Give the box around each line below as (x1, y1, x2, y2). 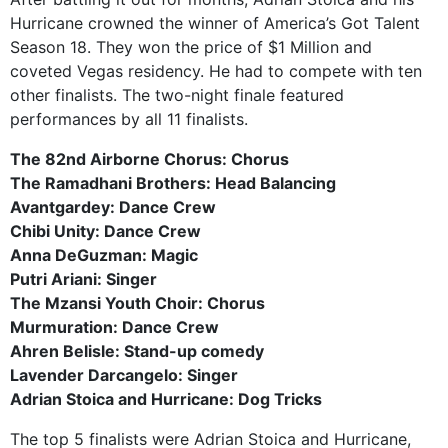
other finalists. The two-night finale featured (10, 84, 344, 105)
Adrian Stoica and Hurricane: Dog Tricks (10, 388, 322, 409)
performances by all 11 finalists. (10, 108, 248, 129)
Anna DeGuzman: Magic (10, 244, 198, 265)
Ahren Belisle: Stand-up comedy (10, 340, 264, 361)
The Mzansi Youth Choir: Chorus (10, 292, 265, 313)
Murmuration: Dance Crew (10, 316, 219, 337)
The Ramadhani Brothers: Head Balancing (10, 172, 336, 193)
